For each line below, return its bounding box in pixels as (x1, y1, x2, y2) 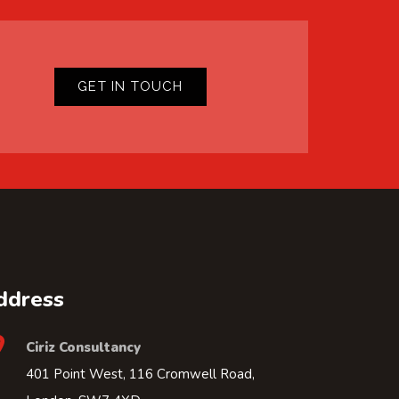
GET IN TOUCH (77, 78, 183, 94)
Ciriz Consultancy (26, 338, 142, 356)
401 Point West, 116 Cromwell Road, (26, 365, 256, 383)
